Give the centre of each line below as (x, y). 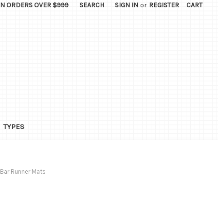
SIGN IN (127, 5)
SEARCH (92, 5)
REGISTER (164, 5)
